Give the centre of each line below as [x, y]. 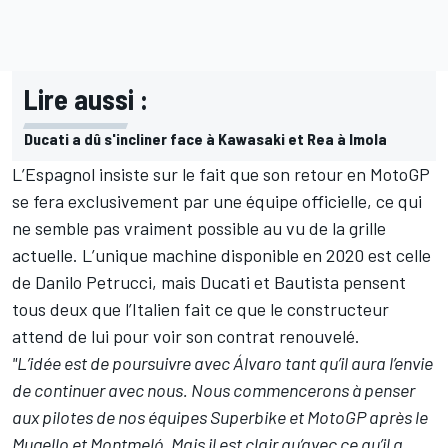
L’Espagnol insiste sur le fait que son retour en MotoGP [221, 174]
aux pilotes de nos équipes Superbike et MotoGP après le [220, 417]
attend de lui [60, 336]
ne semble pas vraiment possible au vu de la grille [199, 228]
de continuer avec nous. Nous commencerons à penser [213, 390]
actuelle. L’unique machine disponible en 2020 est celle [221, 255]
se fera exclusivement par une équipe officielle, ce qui [217, 201]
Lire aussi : [86, 99]
